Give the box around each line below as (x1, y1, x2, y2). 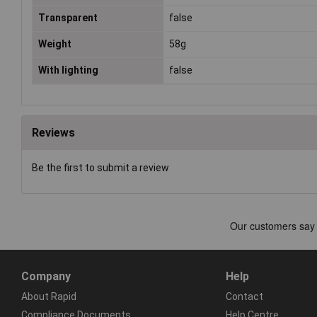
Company (21, 269, 71, 283)
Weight (38, 38, 71, 50)
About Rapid (21, 290, 76, 302)
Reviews (32, 126, 75, 140)
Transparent (38, 12, 98, 24)
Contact (225, 290, 263, 302)
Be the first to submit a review (32, 162, 169, 174)
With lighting (38, 64, 98, 76)
